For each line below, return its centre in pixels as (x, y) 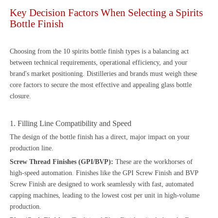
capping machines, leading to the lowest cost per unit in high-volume (105, 195)
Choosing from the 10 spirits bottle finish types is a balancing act (99, 51)
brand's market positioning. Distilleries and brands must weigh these (103, 73)
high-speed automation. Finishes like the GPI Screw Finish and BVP (104, 173)
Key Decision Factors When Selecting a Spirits (106, 12)
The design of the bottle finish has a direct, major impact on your (100, 137)
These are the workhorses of (153, 162)
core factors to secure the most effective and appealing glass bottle (101, 85)
